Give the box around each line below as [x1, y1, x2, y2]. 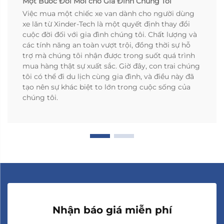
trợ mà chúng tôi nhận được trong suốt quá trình [22, 51, 195, 60]
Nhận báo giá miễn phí [52, 204, 172, 216]
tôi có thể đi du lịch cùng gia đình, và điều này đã [22, 72, 194, 81]
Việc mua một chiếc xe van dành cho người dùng [22, 9, 194, 18]
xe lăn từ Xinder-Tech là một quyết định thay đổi [22, 19, 190, 29]
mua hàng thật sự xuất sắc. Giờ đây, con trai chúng [22, 61, 200, 71]
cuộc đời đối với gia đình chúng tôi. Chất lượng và [22, 30, 197, 39]
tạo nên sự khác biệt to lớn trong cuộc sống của [22, 82, 190, 92]
